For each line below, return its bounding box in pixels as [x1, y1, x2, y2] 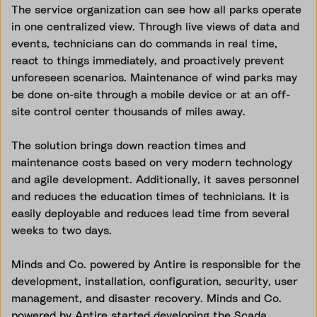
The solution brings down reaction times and [11, 137, 246, 152]
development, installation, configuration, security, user [11, 273, 298, 288]
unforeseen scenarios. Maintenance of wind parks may [11, 69, 297, 84]
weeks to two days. [11, 222, 115, 237]
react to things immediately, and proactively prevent [11, 52, 284, 67]
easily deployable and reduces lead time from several [11, 205, 289, 220]
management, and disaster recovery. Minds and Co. [11, 290, 282, 305]
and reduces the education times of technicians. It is [11, 188, 289, 203]
